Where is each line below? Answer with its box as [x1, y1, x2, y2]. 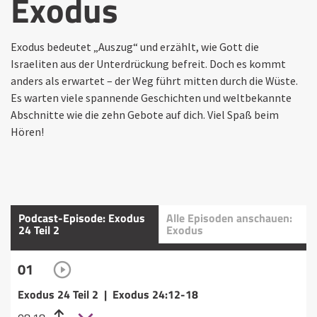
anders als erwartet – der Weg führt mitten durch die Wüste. [11, 73, 298, 88]
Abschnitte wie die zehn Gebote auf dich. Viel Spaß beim [11, 107, 279, 122]
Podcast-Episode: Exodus [18, 209, 145, 226]
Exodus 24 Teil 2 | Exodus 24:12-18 [18, 285, 198, 303]
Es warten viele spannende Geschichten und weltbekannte [11, 90, 292, 105]
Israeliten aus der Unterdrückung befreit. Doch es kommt [11, 56, 286, 71]
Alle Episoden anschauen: [166, 209, 292, 226]
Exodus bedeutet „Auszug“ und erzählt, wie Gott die [11, 39, 259, 54]
